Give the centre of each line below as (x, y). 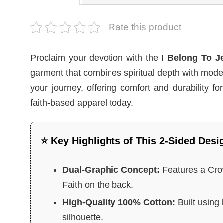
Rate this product (145, 27)
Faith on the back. (98, 184)
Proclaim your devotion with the (96, 58)
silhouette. (83, 217)
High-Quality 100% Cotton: (119, 202)
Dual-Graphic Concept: (111, 169)
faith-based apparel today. (82, 103)
